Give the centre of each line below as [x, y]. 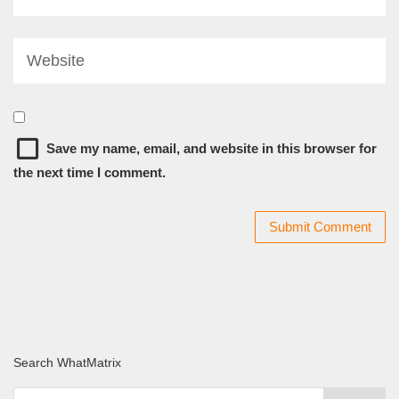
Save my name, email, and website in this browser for [212, 148]
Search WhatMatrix [67, 362]
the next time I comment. [90, 172]
